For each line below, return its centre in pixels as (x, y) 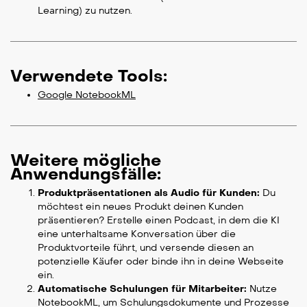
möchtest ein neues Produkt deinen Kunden (140, 207)
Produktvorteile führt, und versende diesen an (146, 248)
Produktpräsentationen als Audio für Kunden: (149, 193)
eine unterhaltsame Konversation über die (137, 234)
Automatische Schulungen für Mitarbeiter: (142, 289)
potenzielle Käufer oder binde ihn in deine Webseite (161, 262)
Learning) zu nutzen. (85, 11)
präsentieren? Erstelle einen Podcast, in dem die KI (159, 221)
